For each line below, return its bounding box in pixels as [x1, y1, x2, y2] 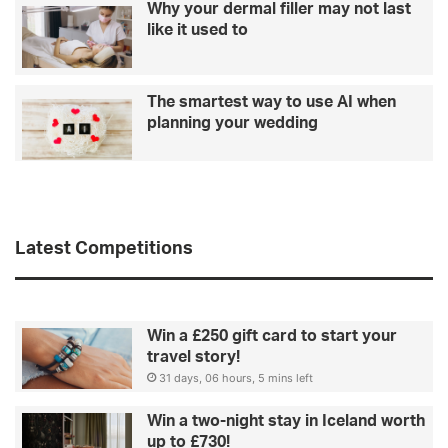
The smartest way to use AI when [147, 94, 396, 110]
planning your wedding [147, 115, 318, 131]
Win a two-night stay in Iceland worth [147, 412, 425, 429]
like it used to [147, 22, 248, 39]
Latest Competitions [15, 239, 193, 258]
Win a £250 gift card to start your [147, 327, 397, 344]
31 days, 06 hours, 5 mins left [159, 370, 313, 385]
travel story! [147, 348, 240, 365]
